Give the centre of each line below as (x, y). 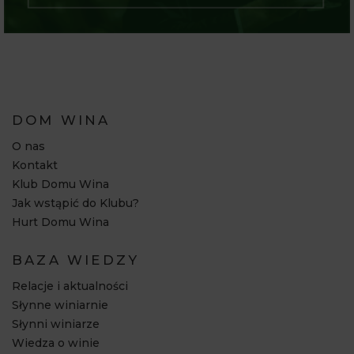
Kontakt (35, 165)
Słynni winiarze (56, 324)
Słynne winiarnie (60, 305)
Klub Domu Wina (60, 184)
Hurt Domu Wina (60, 222)
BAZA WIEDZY (76, 260)
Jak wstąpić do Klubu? (75, 203)
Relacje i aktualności (70, 286)
